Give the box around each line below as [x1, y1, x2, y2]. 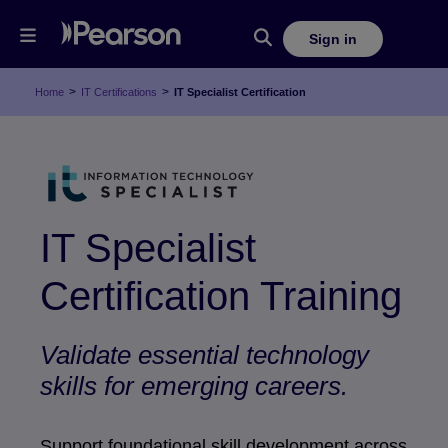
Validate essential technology [40, 340, 369, 370]
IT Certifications [81, 86, 157, 98]
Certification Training [40, 274, 402, 318]
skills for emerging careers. [40, 371, 348, 401]
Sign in [308, 30, 357, 47]
